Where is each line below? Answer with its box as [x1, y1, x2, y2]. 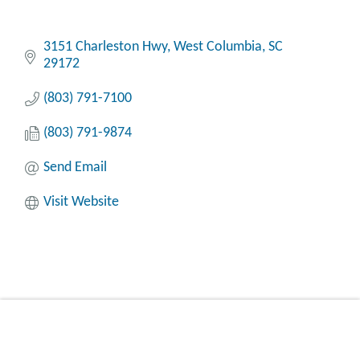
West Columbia [173, 39, 262, 55]
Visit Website [43, 194, 119, 211]
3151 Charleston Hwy [43, 39, 167, 55]
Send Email [43, 160, 107, 176]
